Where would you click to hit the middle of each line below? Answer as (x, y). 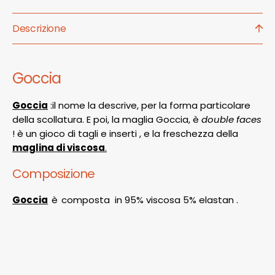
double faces (231, 120)
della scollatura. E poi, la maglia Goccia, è (107, 120)
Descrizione (39, 28)
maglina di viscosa (59, 148)
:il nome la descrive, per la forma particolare (149, 106)
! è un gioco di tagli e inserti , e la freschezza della (125, 134)
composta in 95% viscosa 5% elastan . (150, 200)
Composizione (54, 174)
